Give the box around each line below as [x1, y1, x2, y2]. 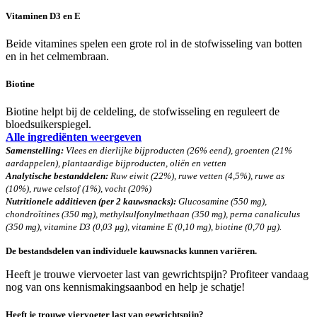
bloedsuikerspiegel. [6, 118, 91, 131]
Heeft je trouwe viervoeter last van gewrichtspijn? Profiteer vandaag [6, 268, 309, 281]
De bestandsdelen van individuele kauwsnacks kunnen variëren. [6, 246, 257, 257]
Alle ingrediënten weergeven [6, 131, 142, 144]
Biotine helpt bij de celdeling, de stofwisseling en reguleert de [6, 105, 279, 118]
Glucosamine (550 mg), [176, 196, 267, 207]
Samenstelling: [6, 145, 64, 156]
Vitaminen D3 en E [6, 10, 81, 21]
